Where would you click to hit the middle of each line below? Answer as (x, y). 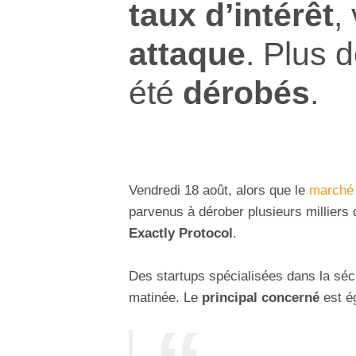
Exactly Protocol (181, 234)
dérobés (246, 92)
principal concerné (259, 298)
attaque (187, 53)
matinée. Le (163, 298)
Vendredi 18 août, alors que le (219, 191)
